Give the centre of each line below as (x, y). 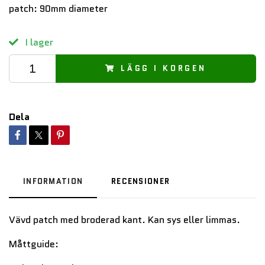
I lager (38, 42)
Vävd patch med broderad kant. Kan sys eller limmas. (125, 219)
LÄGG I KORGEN (163, 68)
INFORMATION (53, 181)
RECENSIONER (141, 181)
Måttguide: (34, 244)
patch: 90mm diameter (58, 8)
